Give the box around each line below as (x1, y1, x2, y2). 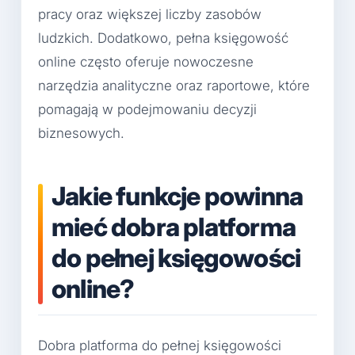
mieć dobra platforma (52, 211, 296, 242)
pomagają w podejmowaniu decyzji (38, 101, 257, 117)
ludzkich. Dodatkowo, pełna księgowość (38, 29, 288, 46)
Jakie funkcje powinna (52, 180, 303, 212)
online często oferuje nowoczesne (38, 53, 254, 70)
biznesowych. (38, 124, 124, 141)
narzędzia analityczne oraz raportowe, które (38, 77, 310, 94)
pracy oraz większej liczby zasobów (38, 6, 261, 22)
